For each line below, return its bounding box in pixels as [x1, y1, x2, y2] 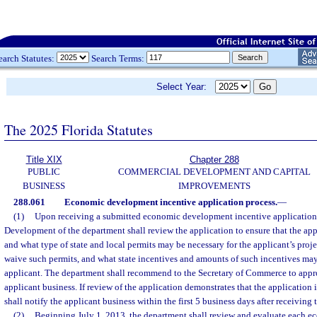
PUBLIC [28, 166, 60, 177]
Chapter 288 [189, 154, 239, 165]
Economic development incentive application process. [64, 197, 277, 207]
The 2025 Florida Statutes [4, 120, 153, 139]
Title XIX [25, 154, 62, 165]
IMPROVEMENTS [178, 180, 250, 191]
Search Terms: [89, 52, 146, 64]
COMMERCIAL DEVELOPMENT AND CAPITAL [117, 166, 311, 177]
